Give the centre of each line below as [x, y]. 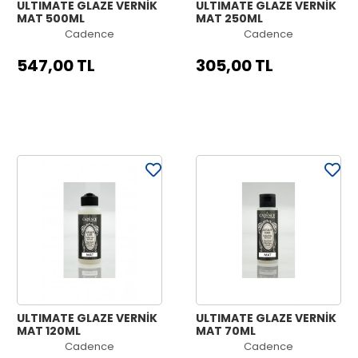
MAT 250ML [229, 18]
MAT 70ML [226, 331]
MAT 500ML [51, 18]
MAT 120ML [49, 331]
